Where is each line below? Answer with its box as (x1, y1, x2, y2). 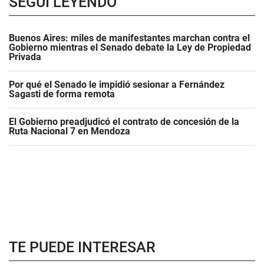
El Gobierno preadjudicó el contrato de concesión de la (9, 116, 239, 127)
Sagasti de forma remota (9, 88, 115, 100)
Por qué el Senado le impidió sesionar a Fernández (9, 79, 225, 90)
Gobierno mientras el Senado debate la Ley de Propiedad (9, 42, 251, 53)
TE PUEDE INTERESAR (9, 239, 156, 256)
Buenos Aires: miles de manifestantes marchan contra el (9, 32, 250, 44)
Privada (9, 51, 41, 62)
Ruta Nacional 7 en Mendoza (9, 126, 130, 137)
